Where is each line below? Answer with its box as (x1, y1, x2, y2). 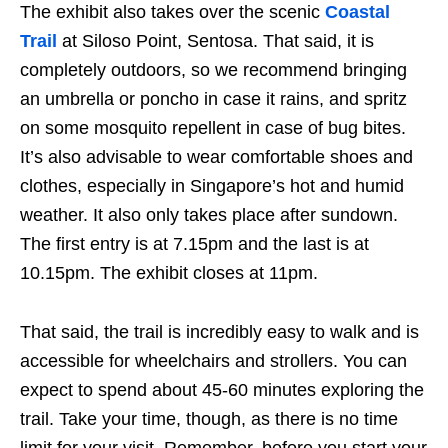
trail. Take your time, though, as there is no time (20, 408, 398, 429)
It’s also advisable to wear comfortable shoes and (20, 146, 413, 167)
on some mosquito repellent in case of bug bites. (20, 117, 406, 138)
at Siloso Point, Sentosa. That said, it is (57, 30, 374, 51)
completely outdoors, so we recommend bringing (20, 59, 407, 80)
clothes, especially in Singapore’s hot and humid (20, 175, 404, 196)
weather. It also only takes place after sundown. (20, 204, 398, 225)
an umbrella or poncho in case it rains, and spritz (20, 88, 407, 109)
